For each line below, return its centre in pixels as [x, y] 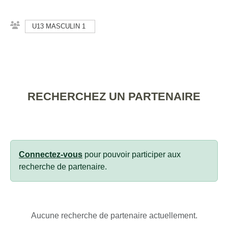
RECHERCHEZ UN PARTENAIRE [114, 96]
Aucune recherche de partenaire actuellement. [114, 215]
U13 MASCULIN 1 [59, 26]
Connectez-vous [51, 154]
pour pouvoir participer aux [132, 154]
